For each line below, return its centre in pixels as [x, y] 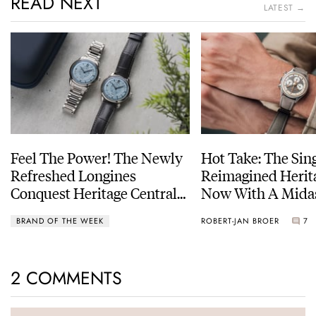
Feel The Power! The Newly [97, 157]
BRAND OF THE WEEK [60, 220]
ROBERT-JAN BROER [240, 220]
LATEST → [285, 8]
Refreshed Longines [73, 175]
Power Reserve [57, 210]
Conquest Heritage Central [94, 193]
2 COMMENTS [66, 278]
